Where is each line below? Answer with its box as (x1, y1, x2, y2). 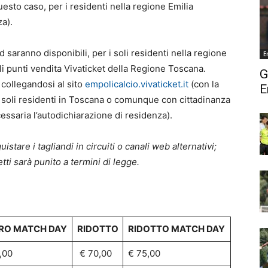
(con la (188, 78, 219, 90)
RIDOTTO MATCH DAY (127, 223, 225, 234)
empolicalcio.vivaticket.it (85, 78, 188, 90)
